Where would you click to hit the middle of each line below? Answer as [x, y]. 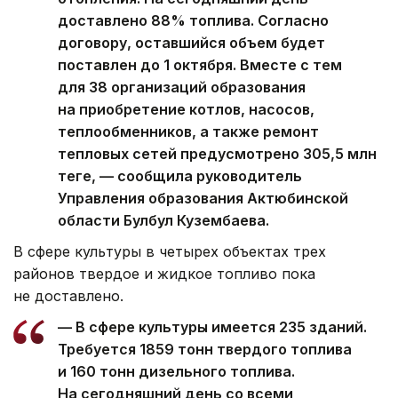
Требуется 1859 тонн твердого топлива [205, 350]
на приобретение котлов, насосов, [186, 110]
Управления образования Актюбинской [203, 199]
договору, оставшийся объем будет [191, 43]
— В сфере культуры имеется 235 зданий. [212, 327]
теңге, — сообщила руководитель [180, 176]
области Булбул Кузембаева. [163, 221]
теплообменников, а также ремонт [188, 132]
